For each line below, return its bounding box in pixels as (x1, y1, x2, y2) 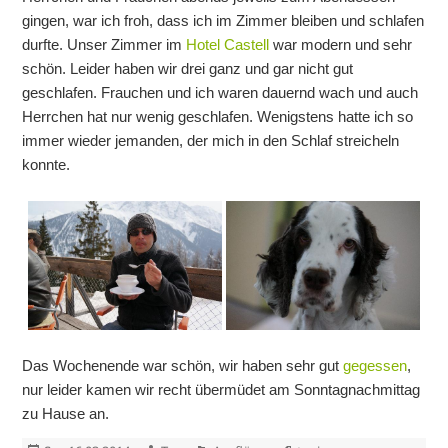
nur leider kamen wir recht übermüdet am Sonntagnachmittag (22, 380, 421, 398)
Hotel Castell (186, 36, 270, 54)
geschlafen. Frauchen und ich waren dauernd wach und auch (22, 84, 419, 102)
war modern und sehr (269, 36, 413, 54)
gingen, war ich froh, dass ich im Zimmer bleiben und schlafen (22, 12, 425, 30)
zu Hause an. (22, 404, 110, 422)
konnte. (22, 156, 71, 174)
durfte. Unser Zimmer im (22, 36, 187, 54)
